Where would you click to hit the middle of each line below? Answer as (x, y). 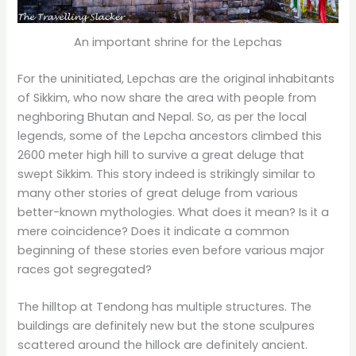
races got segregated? (85, 269)
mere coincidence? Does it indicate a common (154, 231)
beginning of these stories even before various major (171, 250)
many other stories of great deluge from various (158, 193)
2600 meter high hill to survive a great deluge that (161, 155)
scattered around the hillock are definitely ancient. (163, 345)
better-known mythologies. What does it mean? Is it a (174, 212)
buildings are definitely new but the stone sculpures (166, 326)
